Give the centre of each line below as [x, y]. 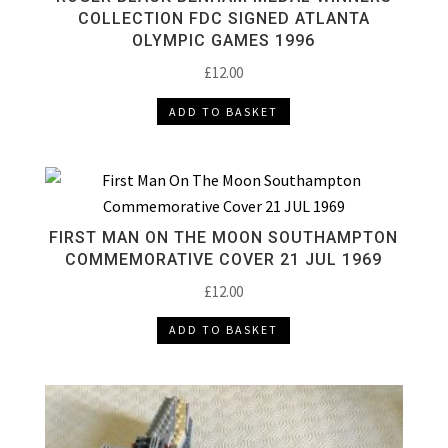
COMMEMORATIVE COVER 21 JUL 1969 [224, 259]
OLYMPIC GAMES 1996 [224, 41]
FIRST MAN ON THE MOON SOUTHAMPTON [224, 237]
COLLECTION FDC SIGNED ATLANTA [223, 19]
